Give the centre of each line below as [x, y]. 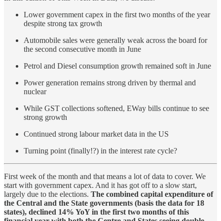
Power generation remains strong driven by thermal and [110, 82]
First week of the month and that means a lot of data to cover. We [105, 176]
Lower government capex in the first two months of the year [117, 14]
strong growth [45, 117]
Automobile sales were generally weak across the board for [115, 40]
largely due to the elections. [47, 194]
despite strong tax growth [63, 23]
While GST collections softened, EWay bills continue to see [116, 108]
